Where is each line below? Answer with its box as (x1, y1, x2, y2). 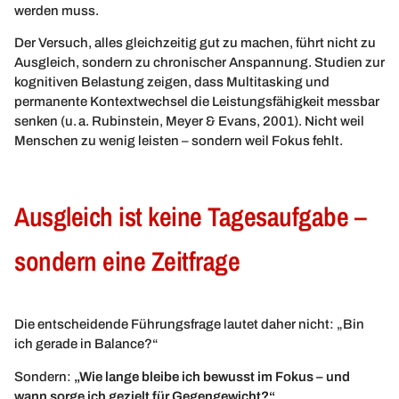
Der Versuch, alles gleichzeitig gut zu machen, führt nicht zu (14, 35, 376, 50)
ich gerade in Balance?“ (14, 337, 159, 352)
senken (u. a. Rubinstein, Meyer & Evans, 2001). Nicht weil (14, 113, 364, 128)
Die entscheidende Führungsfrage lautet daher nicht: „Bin (14, 317, 364, 332)
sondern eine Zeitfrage (14, 243, 240, 280)
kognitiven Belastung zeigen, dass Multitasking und (14, 74, 330, 89)
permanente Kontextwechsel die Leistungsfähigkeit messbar (14, 94, 379, 109)
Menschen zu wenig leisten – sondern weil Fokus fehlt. (14, 133, 343, 148)
